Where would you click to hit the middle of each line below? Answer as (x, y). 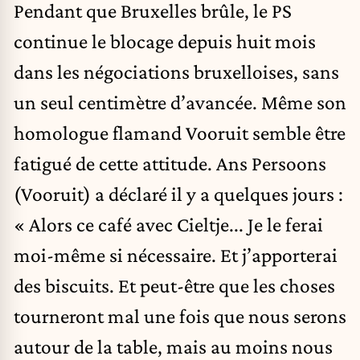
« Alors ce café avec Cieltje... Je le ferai (168, 224)
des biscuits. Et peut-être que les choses (174, 285)
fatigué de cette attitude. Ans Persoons (170, 163)
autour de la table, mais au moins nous (173, 346)
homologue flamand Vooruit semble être (180, 132)
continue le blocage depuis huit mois (165, 41)
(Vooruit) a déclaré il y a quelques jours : (178, 193)
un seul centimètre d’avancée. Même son (180, 102)
